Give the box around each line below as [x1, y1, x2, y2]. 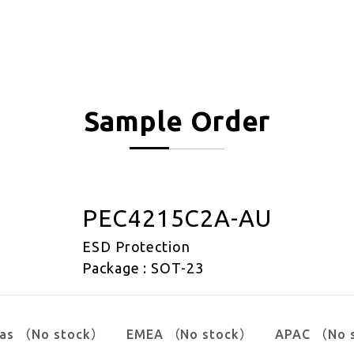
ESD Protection [81, 239, 191, 254]
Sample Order [83, 105, 271, 137]
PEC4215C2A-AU [81, 205, 273, 232]
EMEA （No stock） [126, 327, 254, 341]
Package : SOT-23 [81, 260, 205, 276]
